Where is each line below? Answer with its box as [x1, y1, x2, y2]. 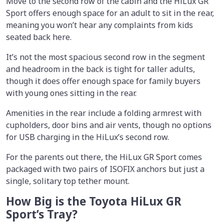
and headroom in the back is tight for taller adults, [6, 63, 195, 74]
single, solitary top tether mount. [6, 175, 129, 186]
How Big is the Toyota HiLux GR [6, 193, 181, 209]
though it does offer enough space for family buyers [6, 75, 200, 86]
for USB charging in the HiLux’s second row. [6, 131, 169, 142]
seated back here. [6, 31, 71, 42]
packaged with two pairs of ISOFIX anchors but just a [6, 163, 204, 174]
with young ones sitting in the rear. [6, 87, 136, 98]
